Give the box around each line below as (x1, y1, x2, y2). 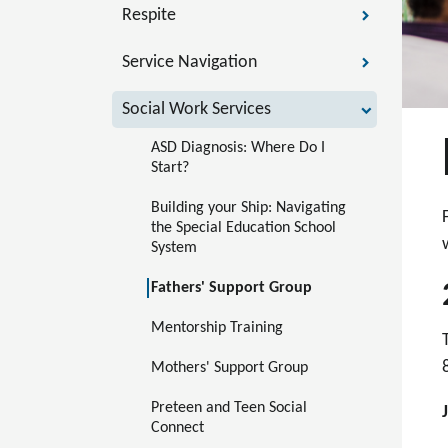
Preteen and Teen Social (151, 400, 311, 416)
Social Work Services (122, 100, 271, 119)
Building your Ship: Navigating (151, 200, 350, 216)
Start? (151, 160, 189, 176)
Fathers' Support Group (151, 280, 312, 296)
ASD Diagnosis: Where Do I (151, 140, 329, 156)
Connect (151, 420, 208, 436)
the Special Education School (151, 220, 340, 236)
